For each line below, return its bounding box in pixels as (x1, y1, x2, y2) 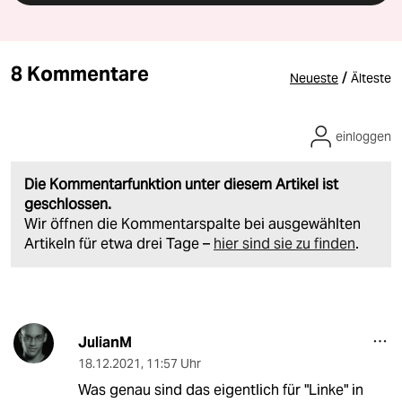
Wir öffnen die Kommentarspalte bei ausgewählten (24, 214, 361, 234)
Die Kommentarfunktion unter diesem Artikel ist (24, 175, 338, 195)
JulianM (77, 333, 132, 353)
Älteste (351, 70, 391, 87)
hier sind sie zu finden (214, 234, 355, 254)
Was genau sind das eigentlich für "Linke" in (77, 380, 363, 400)
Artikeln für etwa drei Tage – (24, 234, 214, 254)
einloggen (336, 128, 391, 145)
